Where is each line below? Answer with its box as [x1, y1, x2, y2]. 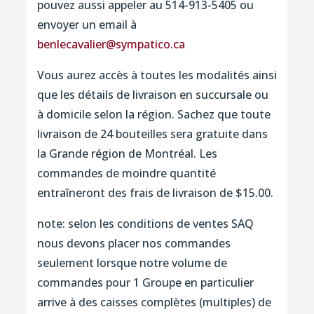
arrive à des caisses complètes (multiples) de [36, 294, 271, 310]
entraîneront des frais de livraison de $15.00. [36, 184, 273, 200]
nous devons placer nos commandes [36, 235, 231, 251]
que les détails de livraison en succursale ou [36, 86, 268, 102]
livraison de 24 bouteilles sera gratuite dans [36, 125, 268, 142]
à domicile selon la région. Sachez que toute [36, 106, 271, 122]
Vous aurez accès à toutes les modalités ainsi [36, 67, 277, 83]
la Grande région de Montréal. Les [36, 145, 217, 161]
